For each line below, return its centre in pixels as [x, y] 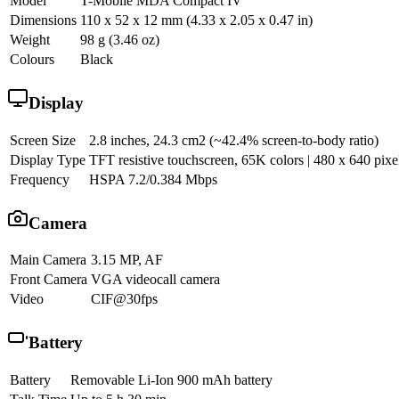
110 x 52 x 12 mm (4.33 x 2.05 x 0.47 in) [196, 20]
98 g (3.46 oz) [120, 40]
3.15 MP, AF [127, 260]
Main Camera [48, 260]
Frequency [40, 179]
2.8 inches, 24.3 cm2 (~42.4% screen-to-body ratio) [234, 140]
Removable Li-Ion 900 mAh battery [171, 379]
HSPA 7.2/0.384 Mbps [153, 179]
